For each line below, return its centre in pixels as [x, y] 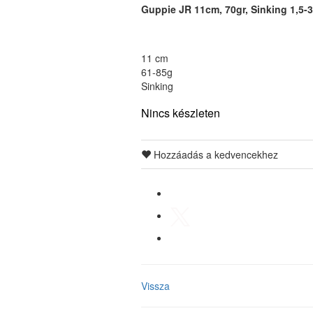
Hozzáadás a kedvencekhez [214, 154]
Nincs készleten [181, 113]
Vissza [155, 286]
